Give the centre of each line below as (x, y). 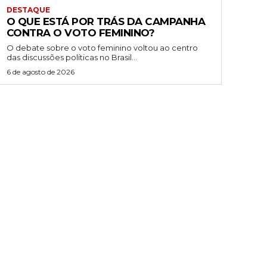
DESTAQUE (28, 10)
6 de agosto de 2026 (40, 72)
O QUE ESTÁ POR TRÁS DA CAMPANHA (106, 22)
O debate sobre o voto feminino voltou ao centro (102, 48)
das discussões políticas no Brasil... (72, 58)
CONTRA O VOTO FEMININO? (80, 33)
